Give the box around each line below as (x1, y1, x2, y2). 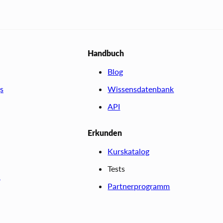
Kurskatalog (108, 146, 150, 156)
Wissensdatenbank (108, 84, 174, 94)
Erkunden (88, 127, 122, 137)
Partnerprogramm (108, 181, 170, 191)
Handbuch (88, 48, 124, 58)
